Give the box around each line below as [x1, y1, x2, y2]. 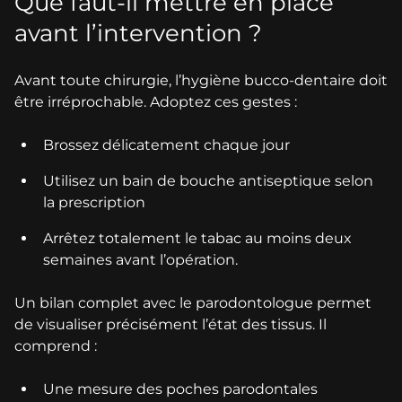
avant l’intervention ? [14, 19, 262, 48]
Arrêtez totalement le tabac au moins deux [43, 230, 352, 248]
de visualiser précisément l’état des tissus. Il [14, 316, 327, 334]
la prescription [43, 194, 145, 212]
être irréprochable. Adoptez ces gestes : [14, 93, 297, 111]
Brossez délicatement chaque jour [43, 136, 290, 154]
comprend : [14, 337, 97, 355]
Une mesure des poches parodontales [43, 380, 318, 398]
